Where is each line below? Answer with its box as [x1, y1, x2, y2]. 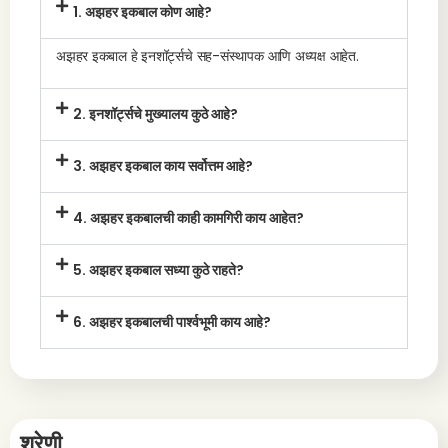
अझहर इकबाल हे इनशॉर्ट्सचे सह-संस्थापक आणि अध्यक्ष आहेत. [56, 46, 359, 66]
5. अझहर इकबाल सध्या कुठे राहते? [72, 260, 244, 280]
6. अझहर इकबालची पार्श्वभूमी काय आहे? [72, 312, 271, 332]
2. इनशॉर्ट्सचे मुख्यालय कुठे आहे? [72, 104, 238, 124]
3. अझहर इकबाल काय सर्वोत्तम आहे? [72, 156, 253, 176]
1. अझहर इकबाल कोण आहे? [72, 2, 212, 22]
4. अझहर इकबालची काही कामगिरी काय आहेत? [72, 208, 304, 228]
